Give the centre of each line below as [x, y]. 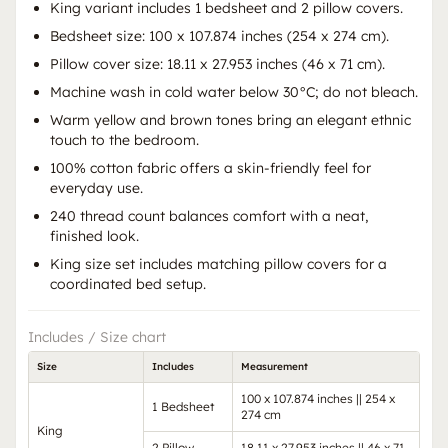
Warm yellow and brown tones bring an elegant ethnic [230, 119]
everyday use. [96, 187]
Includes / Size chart [97, 336]
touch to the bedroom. [124, 139]
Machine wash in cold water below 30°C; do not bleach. [234, 91]
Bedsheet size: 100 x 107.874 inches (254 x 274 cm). [219, 35]
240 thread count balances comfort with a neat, [209, 215]
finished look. [94, 235]
